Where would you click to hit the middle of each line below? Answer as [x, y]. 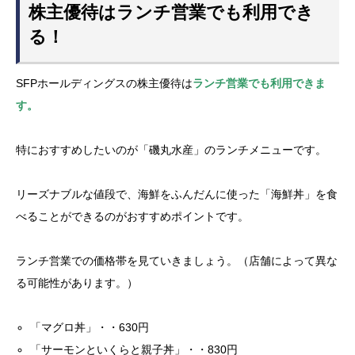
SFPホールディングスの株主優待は [104, 83]
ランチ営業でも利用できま [259, 83]
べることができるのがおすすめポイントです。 [132, 216]
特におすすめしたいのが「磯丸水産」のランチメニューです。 [171, 150]
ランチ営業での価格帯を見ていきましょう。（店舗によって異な [177, 261]
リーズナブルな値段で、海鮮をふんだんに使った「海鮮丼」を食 [177, 194]
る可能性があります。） [77, 283]
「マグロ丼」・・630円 [90, 327]
